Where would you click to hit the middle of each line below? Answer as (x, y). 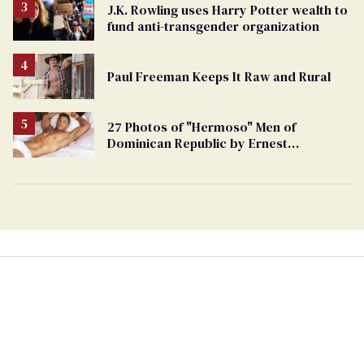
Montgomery (146, 160)
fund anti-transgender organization (213, 26)
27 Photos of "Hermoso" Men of (201, 127)
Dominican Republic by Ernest (197, 143)
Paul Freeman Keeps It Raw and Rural (219, 77)
